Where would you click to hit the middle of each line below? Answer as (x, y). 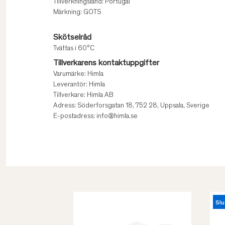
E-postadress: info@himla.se (95, 117)
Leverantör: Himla (79, 85)
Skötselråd (72, 38)
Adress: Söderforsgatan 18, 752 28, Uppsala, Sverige (131, 106)
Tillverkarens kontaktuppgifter (106, 64)
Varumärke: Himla (78, 75)
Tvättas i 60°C (74, 49)
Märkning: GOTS (77, 13)
